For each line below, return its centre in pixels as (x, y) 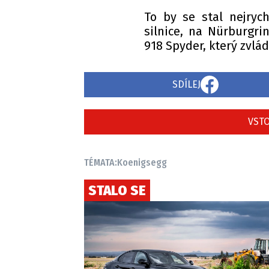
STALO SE (117, 191)
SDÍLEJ (186, 85)
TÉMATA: (101, 163)
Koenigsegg (142, 163)
